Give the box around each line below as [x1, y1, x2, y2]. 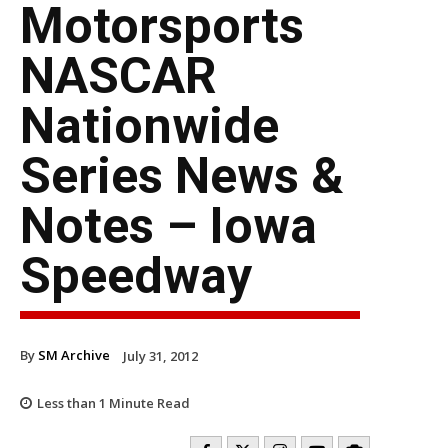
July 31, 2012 [123, 346, 198, 365]
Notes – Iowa [20, 196, 317, 255]
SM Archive [38, 345, 110, 364]
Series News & [20, 146, 344, 205]
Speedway [20, 246, 252, 305]
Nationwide [20, 96, 279, 155]
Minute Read [106, 393, 190, 412]
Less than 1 [37, 393, 106, 412]
